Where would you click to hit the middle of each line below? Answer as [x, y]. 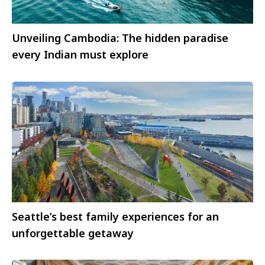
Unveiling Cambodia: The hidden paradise [120, 38]
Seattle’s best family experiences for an [115, 216]
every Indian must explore [80, 55]
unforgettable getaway [73, 233]
